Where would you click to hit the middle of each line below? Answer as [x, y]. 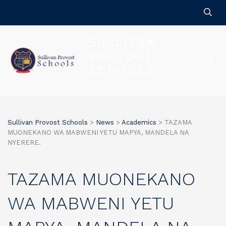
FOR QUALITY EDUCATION [130, 83]
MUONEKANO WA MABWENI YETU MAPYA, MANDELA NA [98, 132]
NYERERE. [24, 143]
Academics [139, 122]
